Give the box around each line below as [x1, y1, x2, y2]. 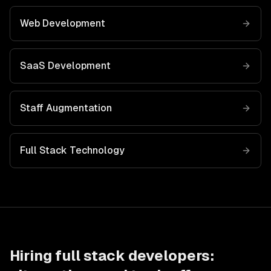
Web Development [20, 18, 105, 29]
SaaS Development [20, 60, 111, 71]
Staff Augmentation [20, 102, 112, 114]
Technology [67, 145, 125, 156]
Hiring [10, 247, 55, 264]
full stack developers [55, 247, 210, 264]
